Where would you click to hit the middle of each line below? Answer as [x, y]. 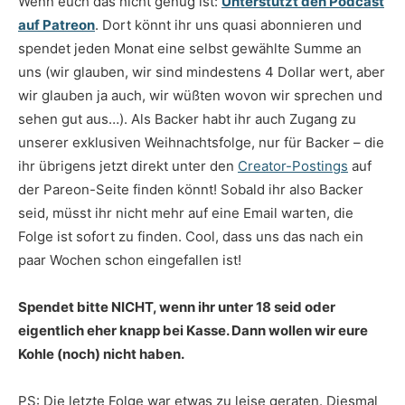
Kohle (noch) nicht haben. [101, 354]
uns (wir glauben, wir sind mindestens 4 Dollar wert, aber [202, 72]
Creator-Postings [293, 166]
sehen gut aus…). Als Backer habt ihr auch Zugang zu [187, 119]
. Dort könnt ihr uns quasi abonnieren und [228, 25]
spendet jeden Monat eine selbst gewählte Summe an [190, 49]
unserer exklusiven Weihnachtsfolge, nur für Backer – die [201, 143]
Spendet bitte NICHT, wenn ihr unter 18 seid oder [177, 307]
